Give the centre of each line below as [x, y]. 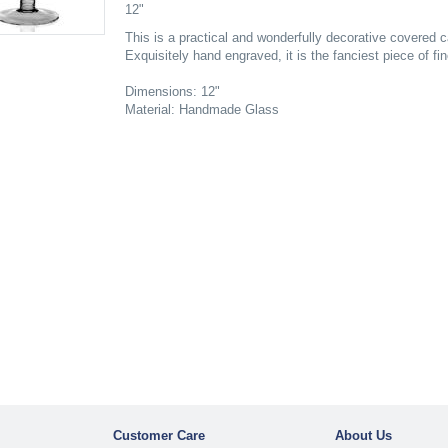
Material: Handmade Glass [201, 109]
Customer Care [158, 436]
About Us [364, 436]
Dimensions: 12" [172, 91]
